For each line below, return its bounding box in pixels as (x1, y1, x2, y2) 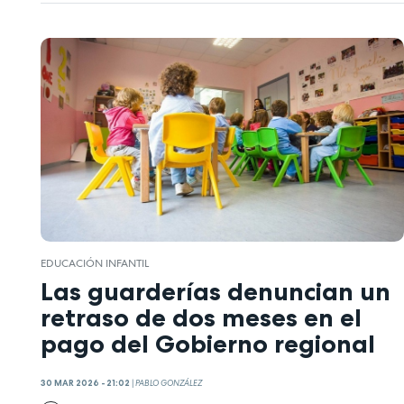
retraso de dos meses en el (41, 301, 362, 333)
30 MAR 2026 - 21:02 (41, 378, 130, 390)
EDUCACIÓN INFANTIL (41, 256, 149, 271)
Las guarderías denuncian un (41, 275, 390, 307)
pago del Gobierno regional (41, 327, 375, 359)
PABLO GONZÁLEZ (135, 378, 202, 390)
